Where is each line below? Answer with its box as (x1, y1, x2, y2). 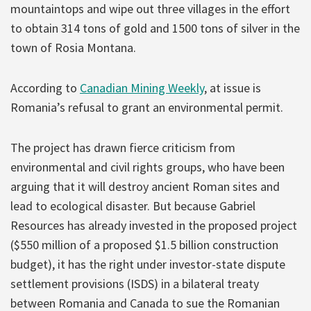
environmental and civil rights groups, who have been (10, 158, 285, 175)
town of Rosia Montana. (10, 39, 136, 56)
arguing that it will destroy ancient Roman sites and (10, 178, 280, 194)
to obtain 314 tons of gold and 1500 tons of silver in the (10, 19, 300, 36)
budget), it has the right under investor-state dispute (10, 255, 285, 272)
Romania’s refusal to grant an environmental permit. (10, 99, 283, 115)
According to (10, 79, 80, 96)
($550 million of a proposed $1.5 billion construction (10, 236, 278, 253)
